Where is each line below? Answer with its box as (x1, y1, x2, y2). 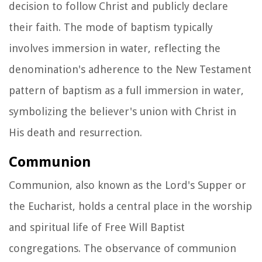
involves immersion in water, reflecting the (9, 42, 220, 54)
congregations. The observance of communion (9, 242, 236, 254)
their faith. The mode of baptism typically (9, 20, 213, 33)
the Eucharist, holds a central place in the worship (9, 199, 252, 212)
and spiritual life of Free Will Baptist (9, 220, 185, 233)
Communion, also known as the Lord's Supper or (9, 178, 246, 191)
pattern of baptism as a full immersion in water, (9, 84, 244, 96)
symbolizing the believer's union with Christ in (9, 105, 236, 118)
